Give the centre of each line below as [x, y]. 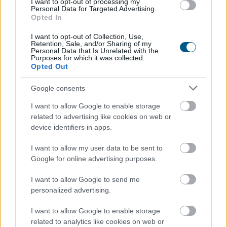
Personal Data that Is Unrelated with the [95, 51]
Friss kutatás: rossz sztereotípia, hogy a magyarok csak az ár [112, 71]
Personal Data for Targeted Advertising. [94, 9]
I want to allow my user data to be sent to [97, 148]
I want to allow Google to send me [85, 179]
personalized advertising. [71, 190]
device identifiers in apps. [71, 127]
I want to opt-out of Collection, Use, [87, 36]
